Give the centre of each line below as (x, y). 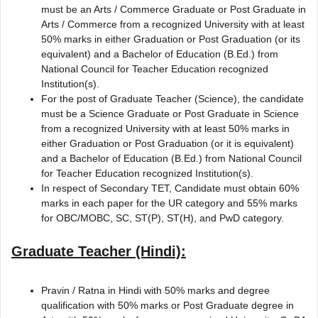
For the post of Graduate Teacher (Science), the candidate (172, 98)
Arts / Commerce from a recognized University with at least (173, 24)
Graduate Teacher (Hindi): (99, 251)
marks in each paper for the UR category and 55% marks (169, 203)
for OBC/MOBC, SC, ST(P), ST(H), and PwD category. (163, 218)
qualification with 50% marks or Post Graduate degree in (168, 305)
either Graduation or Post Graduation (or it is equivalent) (168, 143)
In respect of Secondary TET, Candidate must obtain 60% (170, 188)
